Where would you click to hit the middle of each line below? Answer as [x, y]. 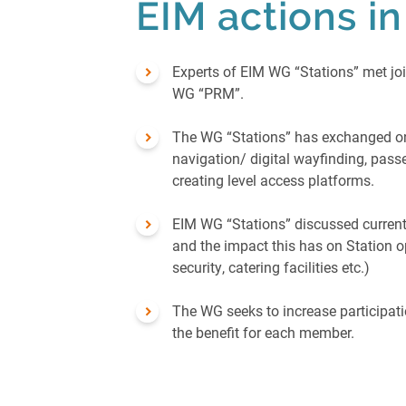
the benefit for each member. [265, 333]
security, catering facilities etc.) [273, 267]
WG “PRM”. [210, 93]
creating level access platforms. [275, 180]
